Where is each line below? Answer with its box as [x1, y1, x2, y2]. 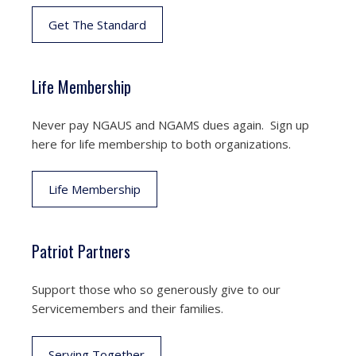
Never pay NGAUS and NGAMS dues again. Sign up [32, 116, 309, 133]
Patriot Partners [32, 239, 130, 263]
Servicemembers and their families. [32, 300, 223, 316]
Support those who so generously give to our [32, 281, 281, 297]
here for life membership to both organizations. [32, 135, 291, 152]
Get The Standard [48, 16, 146, 33]
